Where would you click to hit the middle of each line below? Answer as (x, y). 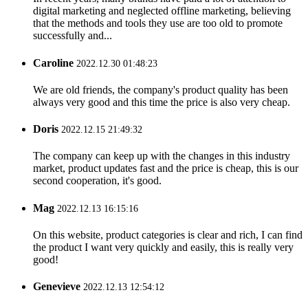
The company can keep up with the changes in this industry (162, 156)
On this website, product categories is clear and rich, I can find (168, 234)
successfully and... (73, 36)
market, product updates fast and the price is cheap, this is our (166, 168)
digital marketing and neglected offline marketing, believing (162, 11)
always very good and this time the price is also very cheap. (162, 102)
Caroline (53, 63)
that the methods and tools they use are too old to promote (158, 23)
